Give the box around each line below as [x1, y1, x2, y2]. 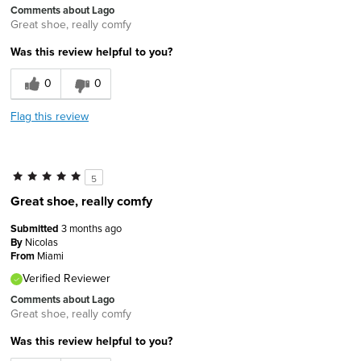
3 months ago [61, 220, 122, 235]
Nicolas [25, 234, 58, 249]
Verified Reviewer [23, 269, 110, 286]
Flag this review [10, 107, 89, 124]
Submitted [10, 220, 61, 236]
